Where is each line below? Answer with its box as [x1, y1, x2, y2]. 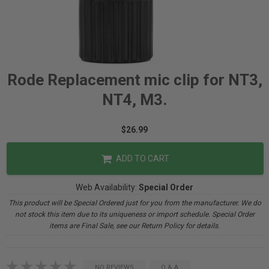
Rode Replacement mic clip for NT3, [7, 71, 262, 89]
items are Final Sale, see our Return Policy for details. [49, 222, 220, 230]
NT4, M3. [102, 91, 167, 109]
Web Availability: [76, 183, 139, 192]
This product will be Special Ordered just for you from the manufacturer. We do [8, 199, 261, 207]
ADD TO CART [113, 154, 169, 163]
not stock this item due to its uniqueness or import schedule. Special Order [14, 210, 255, 219]
